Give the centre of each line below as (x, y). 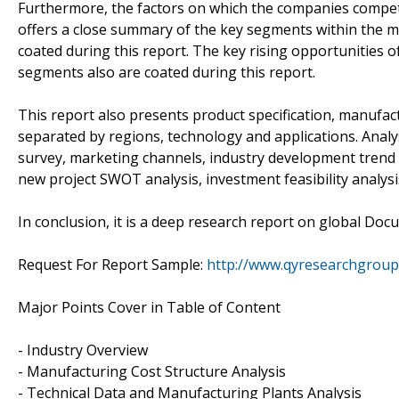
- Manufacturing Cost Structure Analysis (152, 371)
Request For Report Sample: (112, 264)
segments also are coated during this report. (167, 72)
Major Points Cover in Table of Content (149, 307)
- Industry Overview (83, 350)
